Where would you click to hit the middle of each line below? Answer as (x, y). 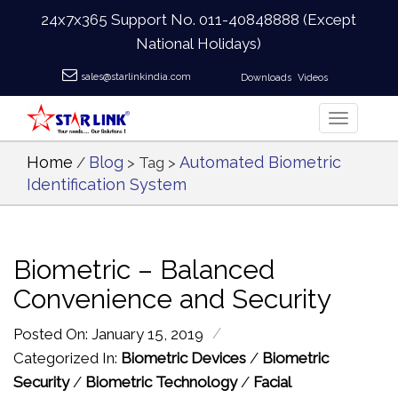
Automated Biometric (260, 162)
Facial (272, 382)
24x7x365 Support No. (120, 20)
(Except (328, 20)
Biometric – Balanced (144, 270)
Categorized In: (67, 358)
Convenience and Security (172, 299)
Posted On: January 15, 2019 (108, 334)
